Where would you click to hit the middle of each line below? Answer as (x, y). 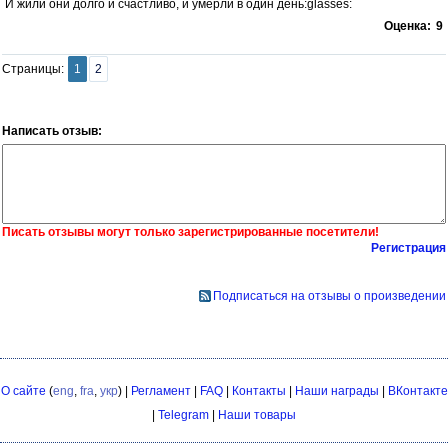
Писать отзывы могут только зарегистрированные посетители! (190, 232)
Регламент (160, 391)
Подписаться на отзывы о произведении (329, 296)
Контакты (258, 391)
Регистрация (408, 248)
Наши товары (257, 415)
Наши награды (336, 391)
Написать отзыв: (52, 131)
